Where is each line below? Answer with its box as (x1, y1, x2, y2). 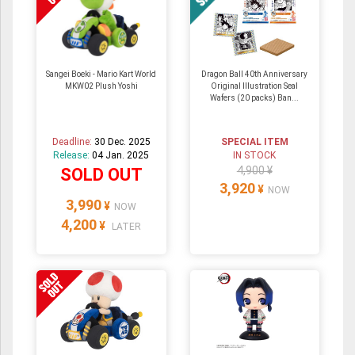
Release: (53, 149, 93, 161)
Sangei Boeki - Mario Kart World (46, 69, 157, 78)
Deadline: (52, 136, 94, 147)
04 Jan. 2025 (92, 149, 150, 161)
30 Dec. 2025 (94, 136, 151, 147)
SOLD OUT (59, 164, 143, 185)
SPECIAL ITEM (220, 136, 288, 147)
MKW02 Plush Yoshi (64, 81, 138, 90)
